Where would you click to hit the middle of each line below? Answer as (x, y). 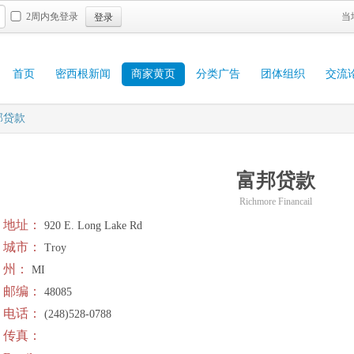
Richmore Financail (276, 201)
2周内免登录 (52, 17)
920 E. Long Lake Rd (92, 226)
